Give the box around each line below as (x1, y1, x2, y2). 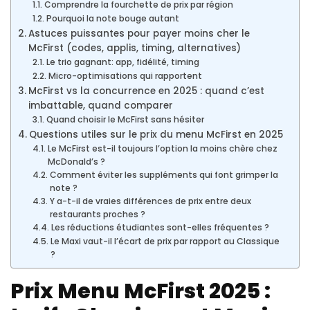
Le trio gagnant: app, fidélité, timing (46, 55, 199, 68)
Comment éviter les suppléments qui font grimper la (49, 168, 278, 181)
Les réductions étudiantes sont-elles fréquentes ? (51, 221, 269, 233)
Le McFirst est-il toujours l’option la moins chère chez (47, 142, 277, 154)
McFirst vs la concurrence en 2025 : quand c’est (28, 84, 264, 98)
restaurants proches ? (49, 208, 145, 220)
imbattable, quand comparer (28, 98, 173, 112)
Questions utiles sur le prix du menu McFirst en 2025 (28, 127, 283, 141)
